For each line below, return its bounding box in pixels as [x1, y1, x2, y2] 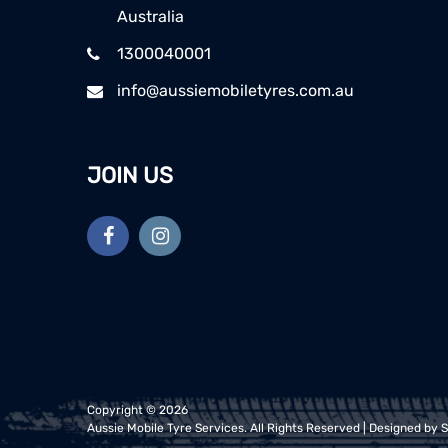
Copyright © [87, 402, 159, 417]
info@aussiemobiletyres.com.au [117, 81, 354, 101]
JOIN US [87, 162, 173, 190]
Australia [117, 7, 184, 27]
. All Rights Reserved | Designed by [244, 420, 441, 435]
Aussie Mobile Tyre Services [87, 420, 244, 435]
